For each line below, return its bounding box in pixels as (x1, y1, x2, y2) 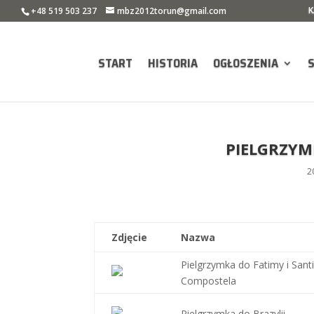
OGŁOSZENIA (213, 53, 279, 72)
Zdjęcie (111, 231, 148, 244)
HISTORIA (148, 53, 198, 72)
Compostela (181, 274, 237, 287)
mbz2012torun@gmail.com (117, 5, 226, 17)
